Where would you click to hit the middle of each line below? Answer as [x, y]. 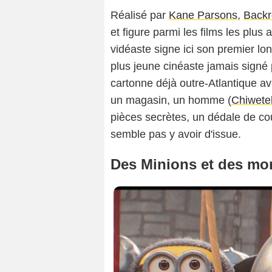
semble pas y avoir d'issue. [176, 134]
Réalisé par [140, 15]
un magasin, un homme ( [171, 100]
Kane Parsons [203, 15]
